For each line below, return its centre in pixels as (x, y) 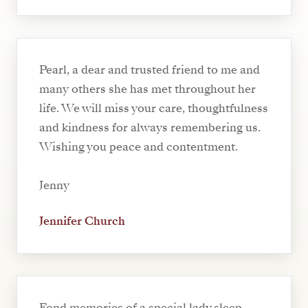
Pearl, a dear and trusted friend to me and (150, 70)
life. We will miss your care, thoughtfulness (154, 109)
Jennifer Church (82, 221)
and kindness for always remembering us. (150, 128)
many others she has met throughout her (147, 89)
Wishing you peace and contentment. (139, 147)
